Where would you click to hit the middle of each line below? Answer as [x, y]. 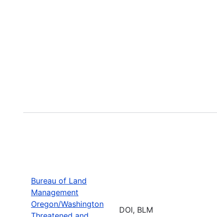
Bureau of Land [59, 180]
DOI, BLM [136, 209]
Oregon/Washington [67, 204]
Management [55, 192]
